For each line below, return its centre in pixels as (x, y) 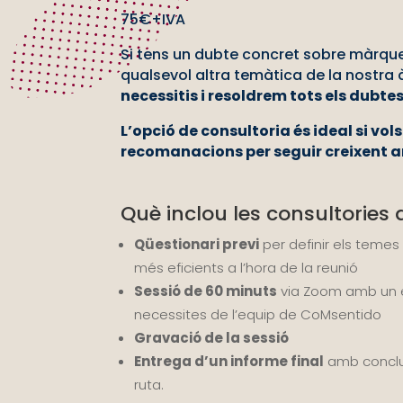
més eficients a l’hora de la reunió (246, 267)
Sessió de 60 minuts (206, 291)
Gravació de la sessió (212, 337)
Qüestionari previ (197, 244)
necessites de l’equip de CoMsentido (258, 314)
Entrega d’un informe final (229, 361)
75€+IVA (153, 19)
